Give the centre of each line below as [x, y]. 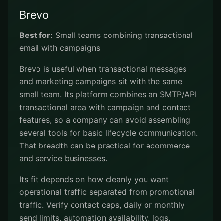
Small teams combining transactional [123, 35]
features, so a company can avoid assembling [105, 120]
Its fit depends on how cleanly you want [94, 179]
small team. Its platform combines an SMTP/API [108, 94]
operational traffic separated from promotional [107, 192]
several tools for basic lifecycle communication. [109, 133]
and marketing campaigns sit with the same [101, 81]
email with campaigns [60, 48]
